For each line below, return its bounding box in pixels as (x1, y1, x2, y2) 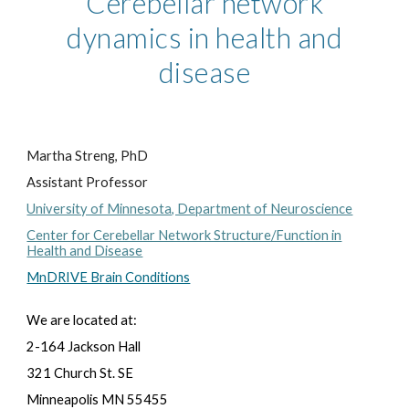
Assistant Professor (26, 174, 149, 190)
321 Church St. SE (26, 365, 134, 381)
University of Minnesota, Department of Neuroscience (26, 201, 353, 216)
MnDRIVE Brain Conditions (26, 269, 191, 285)
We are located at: (26, 312, 141, 328)
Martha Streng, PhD (26, 148, 149, 163)
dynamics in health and (67, 21, 342, 55)
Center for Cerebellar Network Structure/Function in (26, 227, 342, 243)
